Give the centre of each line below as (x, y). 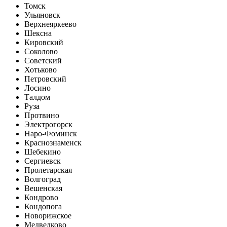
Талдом (37, 97)
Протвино (42, 115)
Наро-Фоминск (51, 133)
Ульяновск (42, 15)
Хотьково (41, 69)
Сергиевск (43, 161)
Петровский (45, 79)
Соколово (41, 51)
